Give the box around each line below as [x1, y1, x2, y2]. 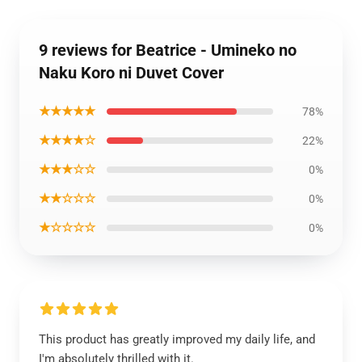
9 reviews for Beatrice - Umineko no [39, 40, 297, 60]
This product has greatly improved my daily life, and [39, 332, 315, 347]
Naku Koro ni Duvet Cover [39, 63, 224, 82]
